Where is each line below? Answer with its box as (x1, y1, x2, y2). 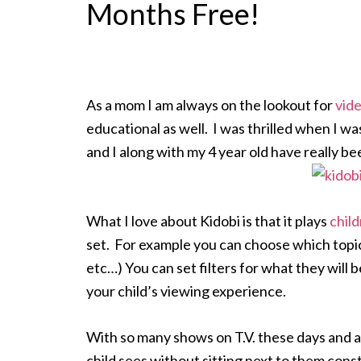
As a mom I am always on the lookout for (86, 96, 335, 114)
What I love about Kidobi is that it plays (86, 212, 330, 230)
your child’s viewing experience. (86, 282, 288, 300)
